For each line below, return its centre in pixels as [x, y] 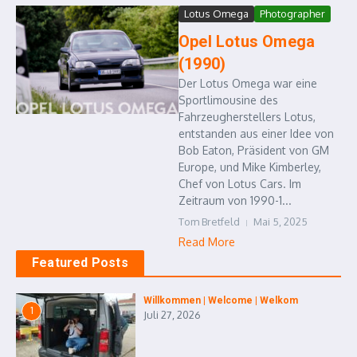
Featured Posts [80, 263]
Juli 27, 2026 [172, 315]
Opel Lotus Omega [247, 42]
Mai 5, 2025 [280, 222]
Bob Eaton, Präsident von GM [254, 151]
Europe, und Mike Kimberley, [250, 167]
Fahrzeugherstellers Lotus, [247, 117]
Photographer [292, 14]
